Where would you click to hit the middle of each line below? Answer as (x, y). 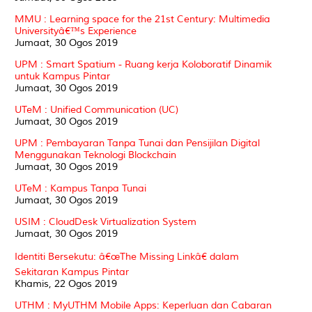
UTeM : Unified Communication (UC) (96, 109)
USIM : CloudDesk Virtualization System (106, 221)
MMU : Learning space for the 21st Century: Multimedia (142, 19)
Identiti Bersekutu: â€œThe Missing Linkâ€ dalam (127, 256)
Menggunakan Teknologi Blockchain (95, 155)
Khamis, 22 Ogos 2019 (66, 283)
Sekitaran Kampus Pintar (72, 272)
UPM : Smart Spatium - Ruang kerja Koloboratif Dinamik (143, 64)
